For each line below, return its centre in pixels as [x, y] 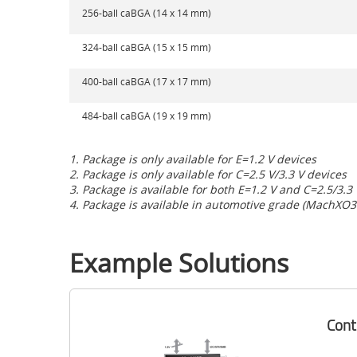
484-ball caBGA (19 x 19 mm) [147, 116]
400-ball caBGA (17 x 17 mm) [147, 82]
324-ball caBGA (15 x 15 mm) [147, 47]
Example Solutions [179, 262]
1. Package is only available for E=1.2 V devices [193, 159]
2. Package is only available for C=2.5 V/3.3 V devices [208, 174]
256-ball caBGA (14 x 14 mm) [147, 13]
